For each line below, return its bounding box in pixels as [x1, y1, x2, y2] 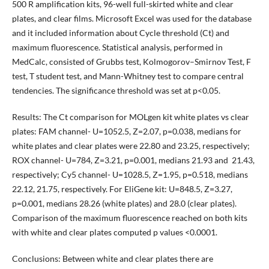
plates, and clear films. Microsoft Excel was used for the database [11, 13, 252, 23]
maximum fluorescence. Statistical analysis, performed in [11, 42, 223, 52]
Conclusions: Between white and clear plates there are [11, 253, 213, 264]
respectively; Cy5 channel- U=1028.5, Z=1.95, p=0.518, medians [11, 169, 248, 180]
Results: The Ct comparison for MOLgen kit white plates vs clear [11, 112, 249, 122]
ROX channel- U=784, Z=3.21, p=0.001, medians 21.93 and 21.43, [11, 155, 255, 166]
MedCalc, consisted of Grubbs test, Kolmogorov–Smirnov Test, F [11, 56, 251, 67]
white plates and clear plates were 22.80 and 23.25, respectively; [11, 141, 250, 151]
